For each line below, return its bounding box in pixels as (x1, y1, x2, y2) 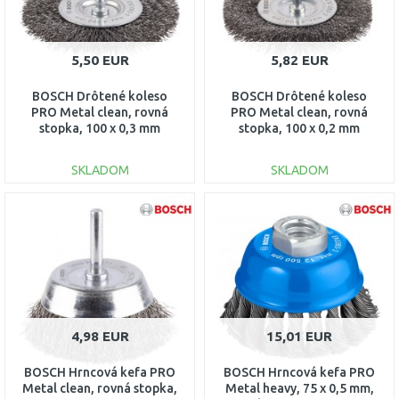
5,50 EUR (70, 53, 129, 68)
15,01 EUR (266, 329, 332, 344)
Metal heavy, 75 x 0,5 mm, (224, 381, 374, 395)
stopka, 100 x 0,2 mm (239, 121, 360, 135)
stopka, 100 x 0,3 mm (39, 121, 160, 135)
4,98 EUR (70, 329, 129, 344)
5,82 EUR (270, 53, 329, 68)
